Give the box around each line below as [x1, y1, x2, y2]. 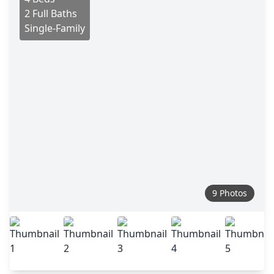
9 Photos [212, 187, 247, 199]
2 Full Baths [24, 7, 77, 20]
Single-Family [24, 21, 85, 35]
